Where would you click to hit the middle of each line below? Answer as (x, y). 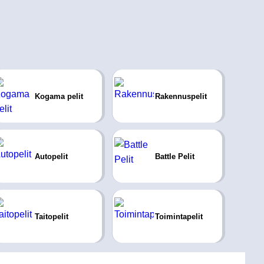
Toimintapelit (179, 216)
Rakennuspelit (181, 96)
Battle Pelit (174, 156)
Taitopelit (51, 216)
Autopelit (51, 156)
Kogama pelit (59, 96)
